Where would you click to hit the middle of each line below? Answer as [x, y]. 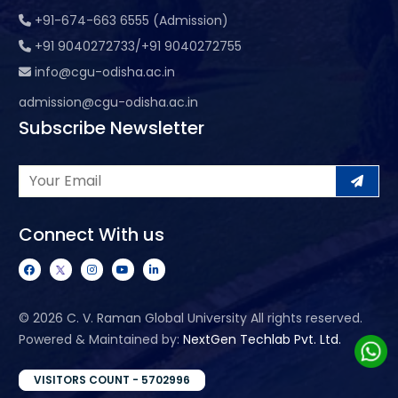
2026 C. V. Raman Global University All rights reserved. [197, 318]
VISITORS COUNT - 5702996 [111, 379]
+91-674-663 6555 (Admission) [131, 20]
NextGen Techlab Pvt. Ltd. [262, 339]
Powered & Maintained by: [100, 339]
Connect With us [91, 234]
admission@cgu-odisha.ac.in [108, 102]
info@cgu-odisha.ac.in [104, 72]
